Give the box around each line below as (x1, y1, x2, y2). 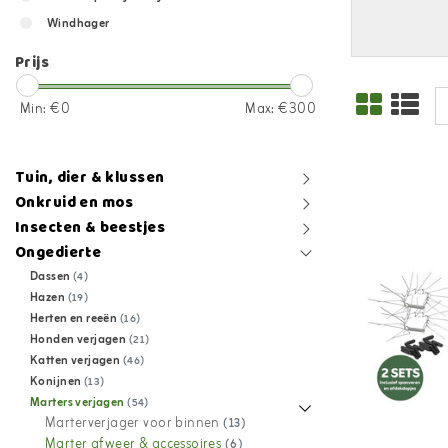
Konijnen (30, 372, 84, 392)
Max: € (245, 98, 289, 121)
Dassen (30, 267, 73, 287)
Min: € (20, 98, 61, 121)
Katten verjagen (30, 351, 123, 371)
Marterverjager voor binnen (45, 412, 224, 435)
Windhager (46, 14, 110, 34)
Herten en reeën (30, 309, 120, 329)
